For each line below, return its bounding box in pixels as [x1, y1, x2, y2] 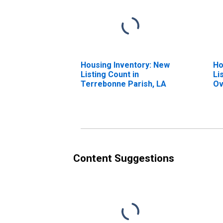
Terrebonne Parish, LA [81, 79, 166, 89]
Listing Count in [81, 69, 139, 79]
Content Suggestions [73, 152, 174, 164]
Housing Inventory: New [81, 60, 170, 70]
